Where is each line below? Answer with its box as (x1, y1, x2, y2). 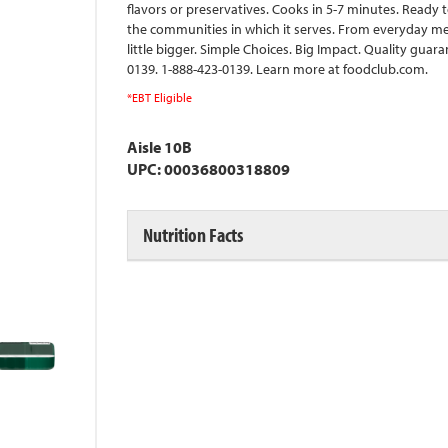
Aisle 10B (127, 137, 192, 157)
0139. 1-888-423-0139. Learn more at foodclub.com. (127, 60, 428, 78)
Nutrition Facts (143, 222, 243, 247)
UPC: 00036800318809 (127, 159, 290, 179)
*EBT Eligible (127, 90, 192, 105)
